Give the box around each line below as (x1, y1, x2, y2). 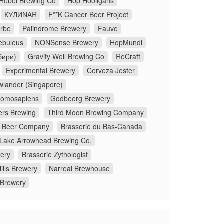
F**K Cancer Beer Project (48, 9, 128, 19)
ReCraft (116, 51, 140, 61)
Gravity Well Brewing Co (28, 51, 104, 61)
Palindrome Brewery (22, 23, 86, 33)
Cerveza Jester (87, 65, 135, 75)
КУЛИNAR (4, 9, 37, 19)
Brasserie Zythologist (22, 149, 88, 159)
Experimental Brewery (6, 65, 75, 75)
